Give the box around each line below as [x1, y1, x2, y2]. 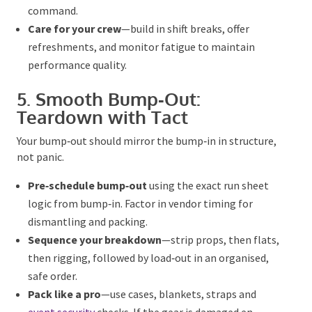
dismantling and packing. [26, 216, 147, 231]
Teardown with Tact [15, 107, 187, 130]
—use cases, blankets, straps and [100, 288, 256, 303]
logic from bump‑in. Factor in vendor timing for [26, 198, 252, 212]
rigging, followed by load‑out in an [77, 252, 244, 267]
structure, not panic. [15, 151, 113, 166]
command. [26, 5, 77, 19]
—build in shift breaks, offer [120, 23, 249, 38]
